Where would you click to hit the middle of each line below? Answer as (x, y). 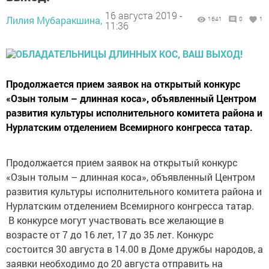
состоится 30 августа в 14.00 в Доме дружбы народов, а (134, 249)
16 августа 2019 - (144, 15)
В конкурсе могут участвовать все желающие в (115, 220)
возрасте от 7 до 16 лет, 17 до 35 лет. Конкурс (110, 235)
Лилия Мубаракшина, (54, 20)
